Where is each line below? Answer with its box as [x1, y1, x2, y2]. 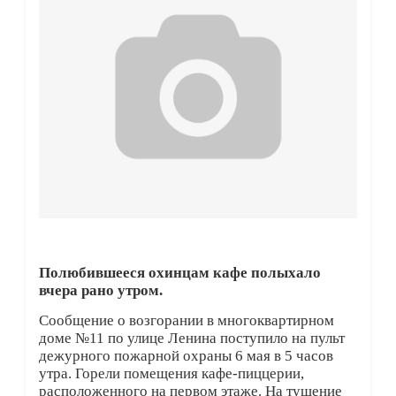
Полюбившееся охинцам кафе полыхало [38, 263, 321, 281]
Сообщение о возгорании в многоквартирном [38, 312, 334, 330]
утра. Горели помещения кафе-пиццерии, [38, 365, 304, 383]
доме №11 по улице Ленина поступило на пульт [38, 330, 345, 347]
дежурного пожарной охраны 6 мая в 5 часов [38, 347, 333, 365]
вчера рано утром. [38, 281, 163, 299]
